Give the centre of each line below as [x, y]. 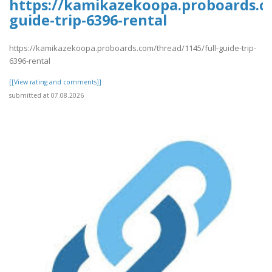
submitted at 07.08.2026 [46, 96]
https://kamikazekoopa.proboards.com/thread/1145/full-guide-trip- [133, 48]
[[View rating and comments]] [55, 82]
